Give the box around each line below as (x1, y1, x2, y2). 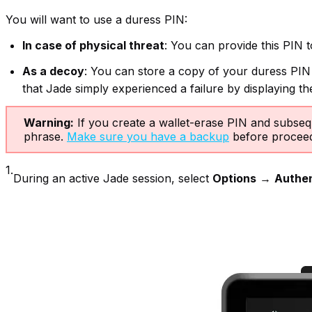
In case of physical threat (22, 38, 164, 53)
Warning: (24, 116, 74, 130)
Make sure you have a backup (67, 130, 229, 144)
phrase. (24, 130, 67, 144)
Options (212, 171, 256, 186)
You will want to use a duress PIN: (6, 13, 187, 27)
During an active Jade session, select (13, 171, 212, 186)
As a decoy (22, 64, 84, 79)
